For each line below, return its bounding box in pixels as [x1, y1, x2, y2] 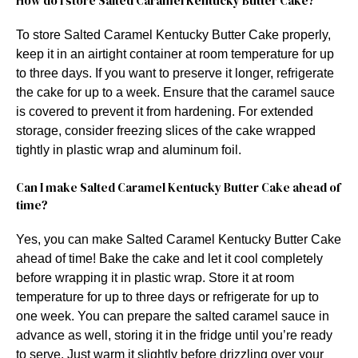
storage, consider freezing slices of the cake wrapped [16, 123, 316, 137]
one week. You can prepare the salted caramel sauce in [16, 308, 329, 323]
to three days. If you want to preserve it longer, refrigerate [16, 66, 334, 80]
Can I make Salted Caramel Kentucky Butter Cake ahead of [16, 178, 340, 196]
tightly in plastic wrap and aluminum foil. [16, 142, 241, 157]
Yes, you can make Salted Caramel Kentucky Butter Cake [16, 232, 341, 246]
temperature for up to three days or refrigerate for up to [16, 289, 319, 304]
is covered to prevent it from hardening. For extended [16, 104, 313, 118]
